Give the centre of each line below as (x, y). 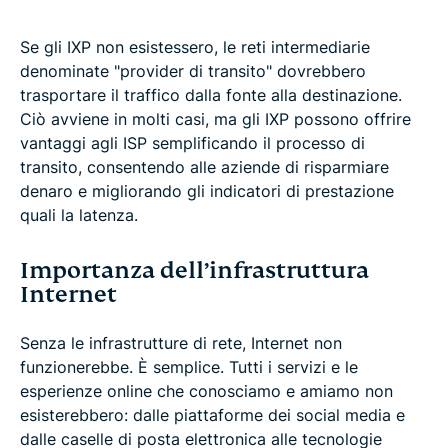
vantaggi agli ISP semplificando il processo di (192, 143)
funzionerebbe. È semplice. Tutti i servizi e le (189, 367)
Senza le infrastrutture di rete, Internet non (181, 343)
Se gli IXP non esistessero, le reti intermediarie (195, 47)
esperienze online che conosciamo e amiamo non (206, 391)
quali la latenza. (79, 215)
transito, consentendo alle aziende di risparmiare (204, 167)
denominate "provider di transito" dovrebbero (193, 71)
